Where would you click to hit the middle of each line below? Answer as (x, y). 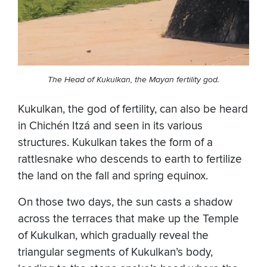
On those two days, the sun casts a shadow (125, 203)
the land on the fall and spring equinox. (113, 176)
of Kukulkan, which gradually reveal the (113, 236)
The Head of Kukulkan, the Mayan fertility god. (133, 80)
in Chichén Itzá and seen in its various (110, 126)
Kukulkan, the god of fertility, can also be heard (133, 110)
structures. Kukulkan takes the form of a (115, 143)
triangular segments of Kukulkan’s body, (115, 253)
